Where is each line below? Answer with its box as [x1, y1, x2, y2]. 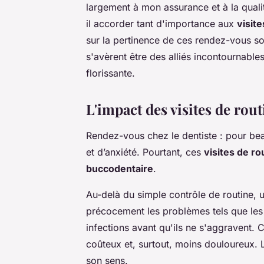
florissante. [86, 67, 135, 80]
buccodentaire [86, 163, 153, 175]
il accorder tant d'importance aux [86, 18, 237, 30]
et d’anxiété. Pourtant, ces [86, 146, 204, 159]
